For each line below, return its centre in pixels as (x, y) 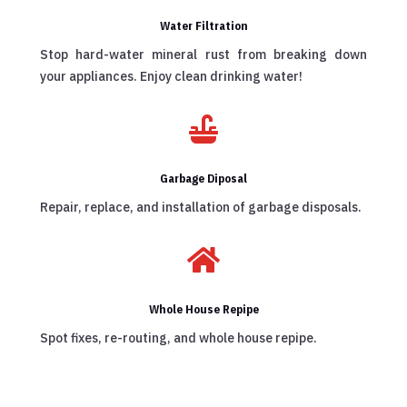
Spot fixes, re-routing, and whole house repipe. (179, 338)
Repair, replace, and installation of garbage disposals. (201, 208)
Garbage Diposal (203, 179)
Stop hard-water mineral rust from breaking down (203, 55)
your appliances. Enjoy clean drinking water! (171, 77)
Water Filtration (203, 26)
